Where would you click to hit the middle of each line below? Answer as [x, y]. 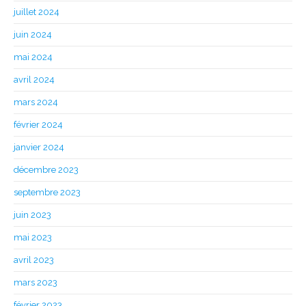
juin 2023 [32, 215]
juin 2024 [33, 35]
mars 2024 [36, 102]
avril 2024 [34, 80]
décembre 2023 [46, 170]
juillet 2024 [37, 12]
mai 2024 [33, 57]
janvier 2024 [39, 148]
